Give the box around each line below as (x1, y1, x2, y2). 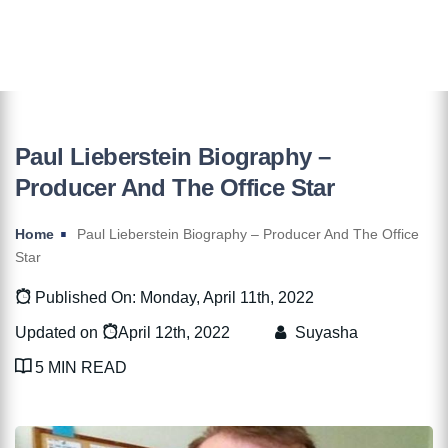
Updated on (15, 323, 102, 341)
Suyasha (295, 323, 359, 341)
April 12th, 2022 (118, 323, 230, 341)
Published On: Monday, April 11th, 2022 (31, 288, 314, 306)
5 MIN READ (31, 358, 127, 376)
